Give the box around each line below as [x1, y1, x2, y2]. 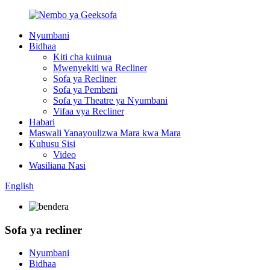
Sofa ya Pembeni [53, 84, 118, 95]
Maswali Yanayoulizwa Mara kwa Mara [29, 128, 181, 138]
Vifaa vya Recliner [53, 106, 124, 116]
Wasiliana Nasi [29, 160, 86, 171]
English [5, 181, 34, 191]
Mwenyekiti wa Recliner [53, 63, 147, 73]
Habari [29, 117, 55, 127]
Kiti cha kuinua [53, 52, 111, 62]
